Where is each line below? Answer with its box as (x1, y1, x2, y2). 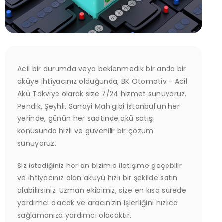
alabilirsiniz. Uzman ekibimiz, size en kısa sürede (17, 185, 186, 195)
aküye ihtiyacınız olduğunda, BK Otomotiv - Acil (17, 76, 188, 86)
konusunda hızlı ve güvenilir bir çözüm (17, 126, 154, 136)
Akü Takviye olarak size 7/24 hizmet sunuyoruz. (17, 89, 187, 99)
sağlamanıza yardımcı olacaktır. (17, 210, 132, 220)
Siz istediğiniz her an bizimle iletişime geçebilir (17, 161, 182, 170)
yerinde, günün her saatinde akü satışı (17, 113, 154, 123)
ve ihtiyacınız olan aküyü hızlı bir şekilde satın (17, 173, 178, 183)
